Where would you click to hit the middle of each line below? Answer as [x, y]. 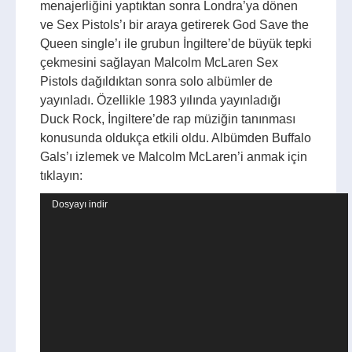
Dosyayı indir [80, 204]
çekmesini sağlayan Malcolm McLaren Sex [159, 62]
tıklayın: [61, 176]
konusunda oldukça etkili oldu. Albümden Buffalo [176, 138]
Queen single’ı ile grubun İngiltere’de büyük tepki [176, 44]
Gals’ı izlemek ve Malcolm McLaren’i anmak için [174, 157]
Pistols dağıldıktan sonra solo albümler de [156, 81]
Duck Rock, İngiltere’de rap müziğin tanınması [168, 119]
